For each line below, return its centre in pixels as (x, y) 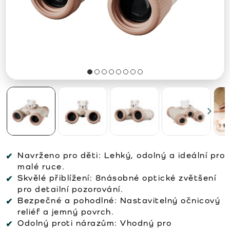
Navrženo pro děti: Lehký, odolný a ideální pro (121, 155)
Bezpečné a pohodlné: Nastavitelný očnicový (119, 200)
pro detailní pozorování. (70, 189)
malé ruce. (41, 166)
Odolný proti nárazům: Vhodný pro (94, 223)
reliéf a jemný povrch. (66, 212)
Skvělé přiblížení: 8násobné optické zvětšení (117, 178)
